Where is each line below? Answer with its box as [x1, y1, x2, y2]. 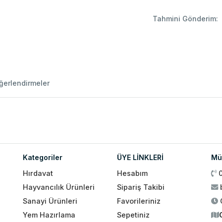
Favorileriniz [117, 196, 161, 205]
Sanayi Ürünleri [23, 196, 77, 205]
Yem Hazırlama [23, 210, 75, 219]
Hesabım [117, 169, 148, 178]
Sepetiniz [117, 210, 150, 219]
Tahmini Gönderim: [153, 14, 218, 23]
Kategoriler [23, 153, 62, 162]
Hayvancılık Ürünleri [23, 182, 95, 191]
